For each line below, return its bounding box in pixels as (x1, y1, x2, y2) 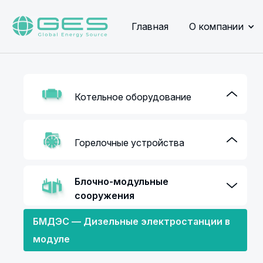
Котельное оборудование (75, 91, 192, 103)
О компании (189, 21, 244, 32)
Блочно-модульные (75, 176, 169, 187)
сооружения (75, 190, 135, 201)
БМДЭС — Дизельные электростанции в (33, 215, 231, 227)
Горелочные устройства (75, 137, 185, 149)
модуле (33, 233, 70, 245)
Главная (131, 21, 169, 32)
